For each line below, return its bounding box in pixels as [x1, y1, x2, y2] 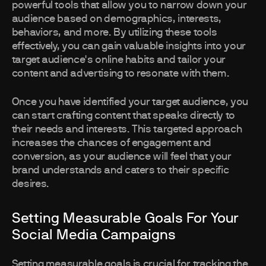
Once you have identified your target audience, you [11, 97, 248, 108]
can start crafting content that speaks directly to [11, 110, 235, 122]
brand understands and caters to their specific [11, 165, 229, 176]
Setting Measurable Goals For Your [11, 211, 239, 226]
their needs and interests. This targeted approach [11, 124, 242, 135]
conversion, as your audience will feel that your [11, 151, 232, 163]
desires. [11, 179, 49, 190]
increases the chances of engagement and [11, 138, 211, 149]
